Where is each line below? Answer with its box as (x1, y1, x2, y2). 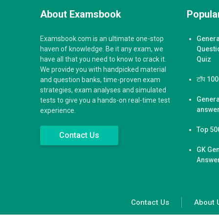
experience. (40, 106, 76, 114)
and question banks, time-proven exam (40, 75, 160, 84)
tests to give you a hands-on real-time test (40, 96, 170, 104)
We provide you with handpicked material (40, 65, 166, 73)
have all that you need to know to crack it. (40, 55, 166, 63)
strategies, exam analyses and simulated (40, 86, 166, 94)
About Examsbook (40, 8, 121, 20)
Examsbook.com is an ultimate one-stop (40, 34, 164, 43)
